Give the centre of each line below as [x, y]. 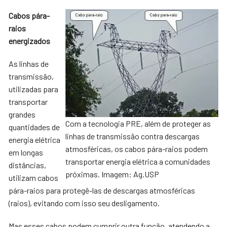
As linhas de [29, 64]
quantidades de [34, 127]
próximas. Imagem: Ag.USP [112, 174]
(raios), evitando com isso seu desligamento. [84, 203]
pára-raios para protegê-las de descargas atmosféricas [102, 190]
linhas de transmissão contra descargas [132, 136]
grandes [22, 114]
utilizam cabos [34, 178]
